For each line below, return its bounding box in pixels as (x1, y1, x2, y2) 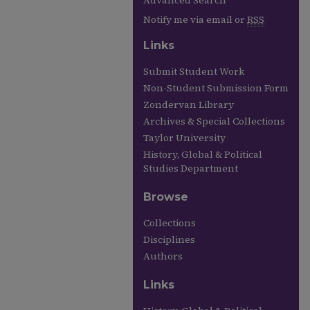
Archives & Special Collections (143, 114, 285, 128)
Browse (143, 190, 188, 203)
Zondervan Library (143, 98, 234, 111)
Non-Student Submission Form (143, 81, 289, 95)
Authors (143, 249, 183, 263)
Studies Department (143, 161, 238, 175)
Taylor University (143, 131, 226, 145)
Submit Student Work (143, 64, 244, 78)
